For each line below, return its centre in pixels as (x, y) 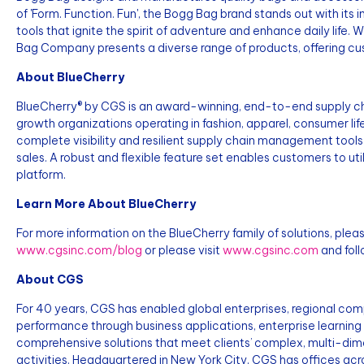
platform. (41, 175)
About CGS (50, 279)
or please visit (182, 250)
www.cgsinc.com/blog (79, 250)
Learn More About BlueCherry (106, 204)
